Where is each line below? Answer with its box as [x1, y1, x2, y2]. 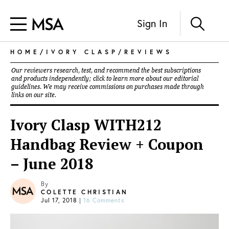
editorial [174, 75, 198, 82]
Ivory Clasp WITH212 [10, 115, 162, 134]
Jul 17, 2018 [41, 196, 77, 204]
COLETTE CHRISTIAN [41, 188, 128, 196]
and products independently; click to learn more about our [11, 75, 174, 82]
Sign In [137, 16, 167, 30]
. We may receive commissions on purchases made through [40, 83, 204, 90]
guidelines [11, 83, 40, 90]
